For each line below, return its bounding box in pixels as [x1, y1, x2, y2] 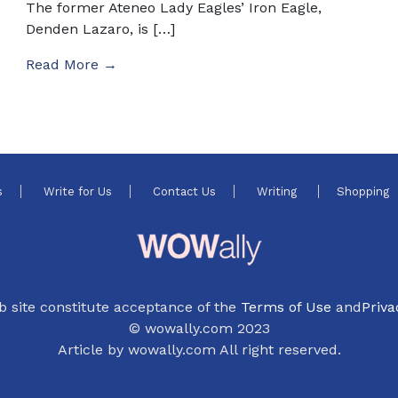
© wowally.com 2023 [128, 319, 270, 337]
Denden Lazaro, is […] [26, 20, 176, 37]
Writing [256, 184, 300, 198]
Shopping [336, 184, 393, 198]
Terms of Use [240, 298, 331, 315]
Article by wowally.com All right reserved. [57, 340, 341, 358]
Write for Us [43, 184, 112, 198]
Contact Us [152, 184, 216, 198]
